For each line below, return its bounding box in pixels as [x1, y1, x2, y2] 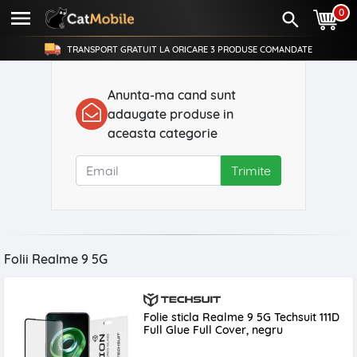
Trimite [231, 163, 271, 178]
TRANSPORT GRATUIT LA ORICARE [67, 44, 210, 55]
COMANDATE [257, 44, 312, 55]
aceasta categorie [108, 125, 218, 141]
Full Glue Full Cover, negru [143, 323, 283, 337]
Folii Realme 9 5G [4, 250, 108, 267]
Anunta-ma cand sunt [108, 87, 236, 103]
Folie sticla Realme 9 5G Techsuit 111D [143, 310, 339, 324]
